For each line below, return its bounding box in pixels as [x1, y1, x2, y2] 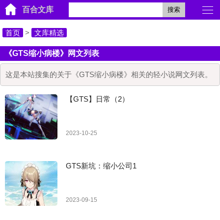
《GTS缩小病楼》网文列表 [4, 49, 99, 57]
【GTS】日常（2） [66, 95, 130, 103]
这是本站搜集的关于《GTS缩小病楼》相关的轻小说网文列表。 [5, 70, 212, 79]
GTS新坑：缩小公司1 [66, 161, 137, 170]
